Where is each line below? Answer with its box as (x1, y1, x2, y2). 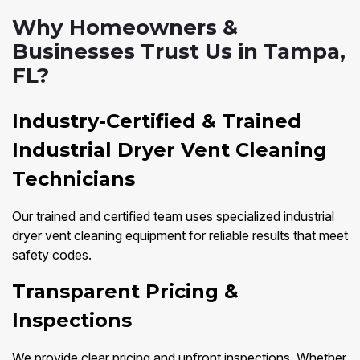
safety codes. (12, 247, 92, 264)
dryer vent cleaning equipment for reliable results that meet (12, 227, 348, 244)
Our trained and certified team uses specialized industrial (12, 208, 334, 225)
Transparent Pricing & (12, 280, 239, 304)
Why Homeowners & (12, 14, 238, 41)
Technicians (12, 167, 135, 191)
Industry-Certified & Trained (12, 109, 301, 133)
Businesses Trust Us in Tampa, (12, 39, 346, 65)
